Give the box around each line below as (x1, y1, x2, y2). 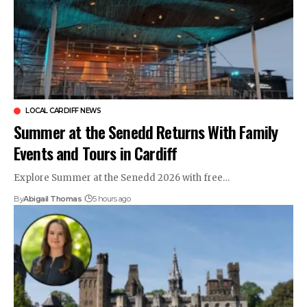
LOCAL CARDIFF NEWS (25, 106, 101, 115)
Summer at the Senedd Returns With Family (14, 119, 278, 144)
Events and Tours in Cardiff (14, 140, 177, 165)
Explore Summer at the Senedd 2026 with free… (14, 171, 230, 184)
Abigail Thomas (23, 193, 82, 204)
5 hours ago (92, 193, 131, 204)
